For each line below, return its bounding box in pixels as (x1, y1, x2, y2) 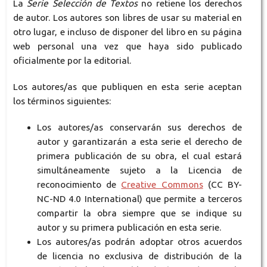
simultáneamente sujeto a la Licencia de (36, 165, 243, 176)
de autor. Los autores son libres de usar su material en (13, 13, 243, 23)
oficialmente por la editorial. (13, 55, 131, 66)
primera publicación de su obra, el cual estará (36, 151, 243, 162)
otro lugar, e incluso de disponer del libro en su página (13, 27, 243, 38)
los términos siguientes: (13, 96, 111, 107)
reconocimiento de (36, 179, 122, 190)
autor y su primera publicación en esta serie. (36, 222, 221, 233)
